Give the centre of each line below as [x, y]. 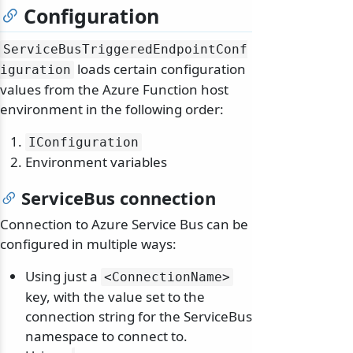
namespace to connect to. [106, 336]
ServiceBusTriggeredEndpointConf [125, 50]
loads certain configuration [160, 69]
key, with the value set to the [115, 297]
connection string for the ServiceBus [139, 317]
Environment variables [96, 162]
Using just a [63, 277]
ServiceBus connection [119, 198]
